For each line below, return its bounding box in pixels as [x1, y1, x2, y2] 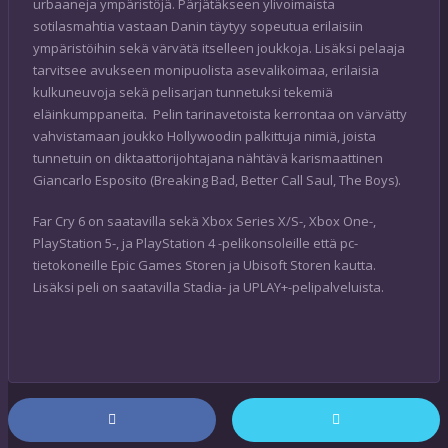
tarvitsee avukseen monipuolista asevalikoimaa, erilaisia [33, 60, 379, 79]
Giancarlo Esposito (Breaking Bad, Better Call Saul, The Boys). [33, 170, 401, 189]
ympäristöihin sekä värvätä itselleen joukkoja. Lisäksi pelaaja [33, 38, 405, 57]
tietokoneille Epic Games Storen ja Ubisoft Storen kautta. [33, 256, 376, 275]
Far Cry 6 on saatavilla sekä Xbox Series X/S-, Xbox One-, [33, 212, 376, 231]
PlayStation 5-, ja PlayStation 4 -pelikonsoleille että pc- [33, 234, 358, 253]
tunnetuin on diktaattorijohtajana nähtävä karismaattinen [33, 148, 383, 167]
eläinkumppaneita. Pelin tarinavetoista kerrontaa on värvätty [33, 104, 407, 123]
